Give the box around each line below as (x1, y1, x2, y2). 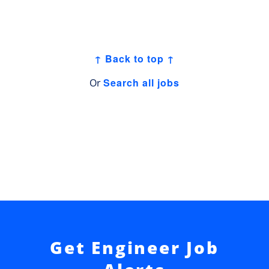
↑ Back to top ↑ (94, 51, 175, 65)
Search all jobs (103, 75, 180, 89)
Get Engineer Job (50, 235, 219, 259)
